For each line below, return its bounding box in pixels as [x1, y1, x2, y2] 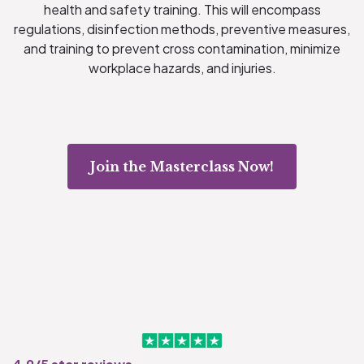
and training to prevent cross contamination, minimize [24, 39, 340, 57]
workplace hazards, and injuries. [88, 58, 276, 76]
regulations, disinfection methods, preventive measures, [14, 19, 350, 37]
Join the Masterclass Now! [90, 158, 274, 175]
